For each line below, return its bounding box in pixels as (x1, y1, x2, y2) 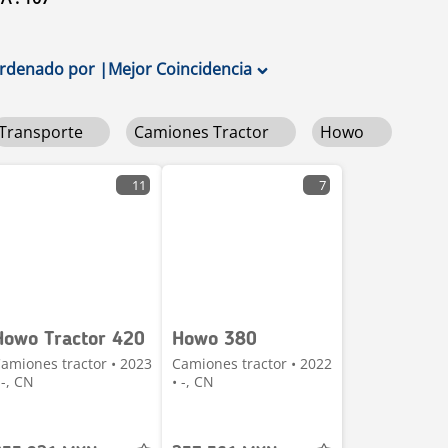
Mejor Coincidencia (108, 58, 252, 80)
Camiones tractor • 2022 (172, 354, 332, 373)
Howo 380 (172, 330, 257, 350)
